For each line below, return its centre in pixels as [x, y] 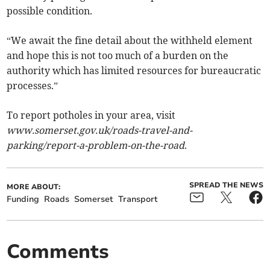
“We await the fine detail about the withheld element [130, 41]
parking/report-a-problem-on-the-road [96, 146]
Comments [58, 252]
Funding [23, 199]
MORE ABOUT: [34, 187]
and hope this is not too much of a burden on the [118, 56]
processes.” [33, 86]
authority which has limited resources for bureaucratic [134, 71]
